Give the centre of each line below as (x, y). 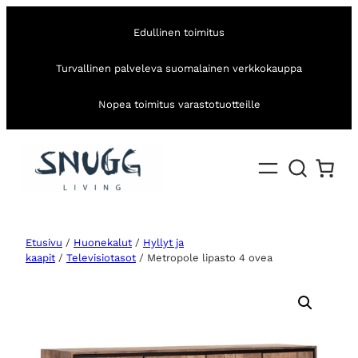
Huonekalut (103, 243)
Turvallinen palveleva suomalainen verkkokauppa (179, 68)
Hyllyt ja (163, 243)
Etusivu (44, 243)
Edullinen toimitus (179, 32)
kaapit (40, 258)
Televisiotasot (101, 258)
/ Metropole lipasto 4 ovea (204, 258)
